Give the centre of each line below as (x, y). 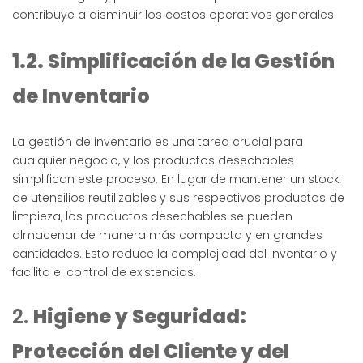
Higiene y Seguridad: (140, 317)
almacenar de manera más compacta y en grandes (167, 235)
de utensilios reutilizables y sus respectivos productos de (178, 198)
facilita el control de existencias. (104, 273)
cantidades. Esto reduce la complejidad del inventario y (175, 254)
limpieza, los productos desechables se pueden (152, 217)
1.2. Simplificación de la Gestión (173, 62)
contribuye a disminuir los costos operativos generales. (174, 15)
